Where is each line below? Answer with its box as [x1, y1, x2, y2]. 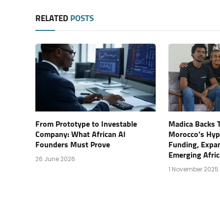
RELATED [35, 14, 70, 23]
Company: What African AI [35, 130, 126, 138]
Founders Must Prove [35, 140, 110, 149]
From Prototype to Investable [35, 120, 137, 128]
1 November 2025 [168, 165, 219, 173]
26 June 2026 [35, 154, 75, 163]
